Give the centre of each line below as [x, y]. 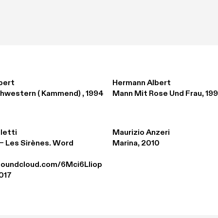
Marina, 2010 [136, 144]
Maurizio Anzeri [141, 133]
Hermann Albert [142, 83]
